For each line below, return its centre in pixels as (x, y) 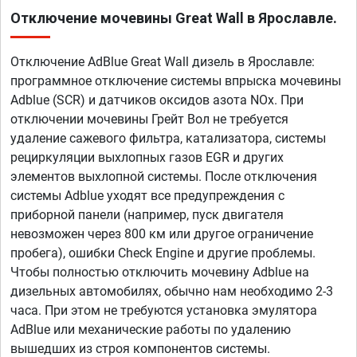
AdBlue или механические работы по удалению (151, 330)
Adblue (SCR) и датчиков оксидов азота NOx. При (157, 100)
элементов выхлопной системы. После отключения (164, 177)
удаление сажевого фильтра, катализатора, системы (168, 139)
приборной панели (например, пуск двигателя (147, 215)
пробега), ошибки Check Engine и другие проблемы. (163, 253)
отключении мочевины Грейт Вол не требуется (149, 120)
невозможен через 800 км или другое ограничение (162, 234)
